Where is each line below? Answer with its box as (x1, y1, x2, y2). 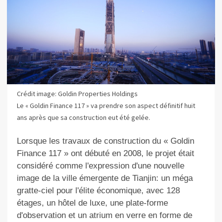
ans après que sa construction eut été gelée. (16, 113, 150, 122)
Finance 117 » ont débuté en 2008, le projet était (16, 148, 194, 158)
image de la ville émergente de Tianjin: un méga (16, 173, 193, 183)
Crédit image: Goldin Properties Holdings (16, 89, 138, 99)
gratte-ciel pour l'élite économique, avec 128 (16, 185, 180, 195)
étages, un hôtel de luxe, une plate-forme (16, 198, 168, 208)
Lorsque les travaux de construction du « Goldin (16, 136, 194, 146)
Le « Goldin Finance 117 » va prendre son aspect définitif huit (16, 101, 195, 111)
